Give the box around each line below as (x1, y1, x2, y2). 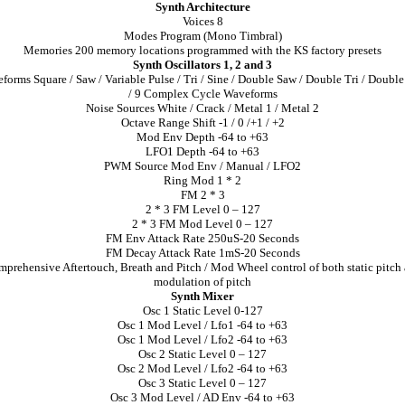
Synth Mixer (171, 289, 234, 303)
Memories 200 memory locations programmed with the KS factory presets (24, 43, 381, 57)
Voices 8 (182, 14, 223, 28)
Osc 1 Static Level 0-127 (142, 304, 263, 317)
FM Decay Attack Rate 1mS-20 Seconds (105, 246, 300, 259)
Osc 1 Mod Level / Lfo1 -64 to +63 (118, 318, 287, 332)
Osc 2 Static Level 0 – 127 (138, 347, 267, 361)
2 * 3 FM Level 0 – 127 (145, 202, 260, 216)
